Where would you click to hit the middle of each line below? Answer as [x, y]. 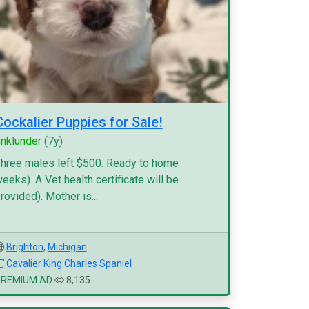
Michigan [67, 247]
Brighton [24, 247]
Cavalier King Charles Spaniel [69, 263]
